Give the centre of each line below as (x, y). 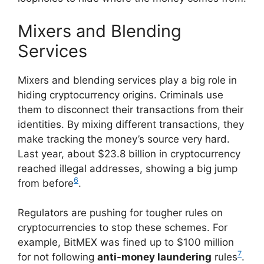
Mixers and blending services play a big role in (127, 80)
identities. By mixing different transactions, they (131, 124)
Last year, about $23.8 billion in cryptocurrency (129, 154)
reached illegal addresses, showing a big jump (128, 168)
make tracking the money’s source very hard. (124, 139)
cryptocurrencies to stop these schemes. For (123, 228)
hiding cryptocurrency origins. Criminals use (121, 95)
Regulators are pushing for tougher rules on (120, 213)
